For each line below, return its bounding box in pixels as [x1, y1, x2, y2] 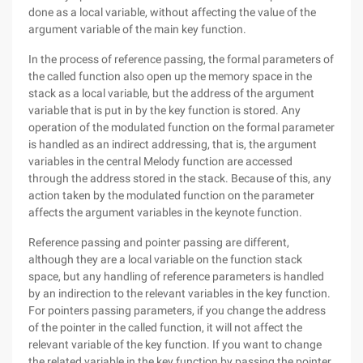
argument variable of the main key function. [28, 23, 246, 36]
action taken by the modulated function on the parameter [28, 189, 314, 202]
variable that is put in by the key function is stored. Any [28, 104, 301, 117]
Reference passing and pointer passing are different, [28, 236, 289, 249]
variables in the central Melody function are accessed [28, 155, 293, 168]
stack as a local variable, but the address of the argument [28, 87, 314, 100]
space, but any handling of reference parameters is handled [28, 270, 324, 283]
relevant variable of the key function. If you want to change [28, 338, 322, 351]
